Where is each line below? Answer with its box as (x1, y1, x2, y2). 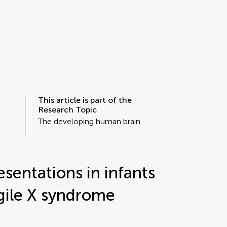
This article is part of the (37, 95, 132, 105)
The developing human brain (37, 117, 140, 126)
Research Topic (37, 105, 97, 115)
